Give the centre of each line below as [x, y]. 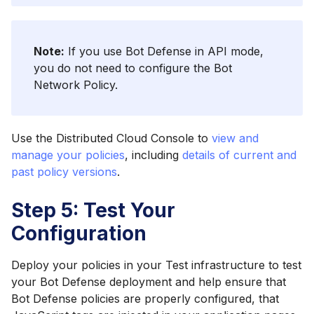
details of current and [239, 155]
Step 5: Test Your [93, 210]
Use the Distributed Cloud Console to [111, 138]
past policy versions [64, 171]
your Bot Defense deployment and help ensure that [149, 281]
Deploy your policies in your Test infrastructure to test [156, 265]
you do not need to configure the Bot [133, 68]
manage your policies [68, 155]
